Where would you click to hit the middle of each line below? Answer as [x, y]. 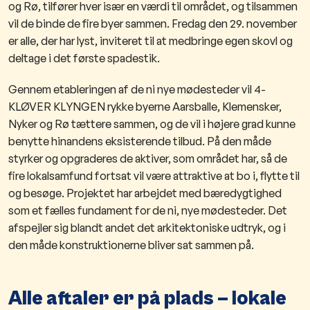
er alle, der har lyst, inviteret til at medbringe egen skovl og [151, 40]
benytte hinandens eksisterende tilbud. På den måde [140, 141]
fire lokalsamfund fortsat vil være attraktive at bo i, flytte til [154, 175]
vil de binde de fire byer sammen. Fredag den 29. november [153, 23]
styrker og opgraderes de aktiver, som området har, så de [148, 158]
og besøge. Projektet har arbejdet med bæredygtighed [145, 193]
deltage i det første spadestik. [84, 58]
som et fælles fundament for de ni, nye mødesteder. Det [148, 210]
